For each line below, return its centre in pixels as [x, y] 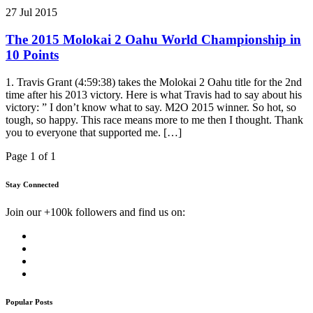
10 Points [32, 55]
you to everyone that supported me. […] [94, 132]
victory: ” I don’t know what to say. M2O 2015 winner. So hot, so [151, 107]
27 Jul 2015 [31, 13]
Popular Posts [29, 301]
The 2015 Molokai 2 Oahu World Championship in [153, 40]
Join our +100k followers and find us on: [95, 212]
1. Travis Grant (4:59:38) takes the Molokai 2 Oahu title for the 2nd [154, 82]
